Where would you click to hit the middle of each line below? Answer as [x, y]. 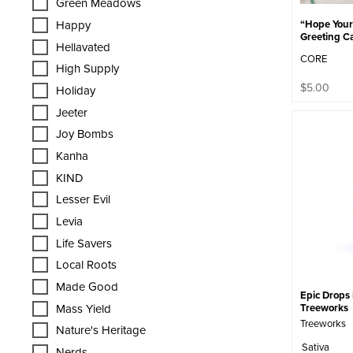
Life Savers [84, 243]
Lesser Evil [83, 199]
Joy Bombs [85, 134]
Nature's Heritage [101, 330]
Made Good [87, 286]
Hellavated [83, 46]
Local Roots [86, 265]
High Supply [87, 69]
